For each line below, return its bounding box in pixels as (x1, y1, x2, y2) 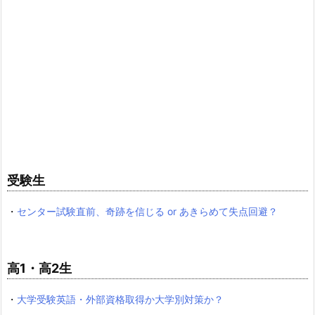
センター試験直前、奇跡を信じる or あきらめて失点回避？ (17, 205, 278, 218)
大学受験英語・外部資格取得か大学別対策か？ (17, 293, 224, 306)
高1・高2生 (7, 261, 72, 276)
